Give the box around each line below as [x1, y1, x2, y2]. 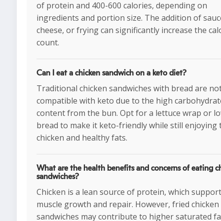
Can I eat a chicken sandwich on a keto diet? [37, 69, 186, 77]
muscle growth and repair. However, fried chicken [37, 199, 219, 210]
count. [37, 37, 59, 48]
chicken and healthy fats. [37, 132, 127, 143]
